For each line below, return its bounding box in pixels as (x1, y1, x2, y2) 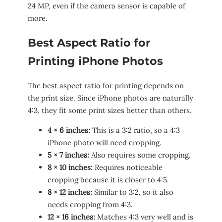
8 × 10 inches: (48, 162, 93, 172)
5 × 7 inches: (48, 150, 89, 160)
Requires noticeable (93, 162, 163, 172)
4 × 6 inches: (48, 125, 90, 135)
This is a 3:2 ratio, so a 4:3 (90, 125, 180, 135)
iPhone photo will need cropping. (48, 137, 162, 147)
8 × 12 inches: (48, 187, 92, 197)
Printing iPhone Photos (28, 54, 163, 68)
